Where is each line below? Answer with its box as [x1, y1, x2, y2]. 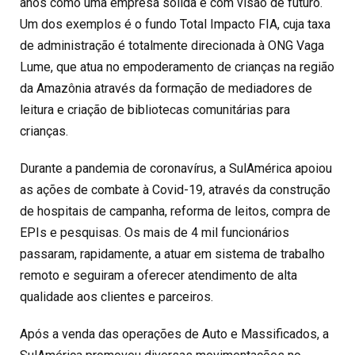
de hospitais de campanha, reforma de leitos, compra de [20, 204, 330, 219]
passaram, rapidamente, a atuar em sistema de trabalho [20, 246, 325, 261]
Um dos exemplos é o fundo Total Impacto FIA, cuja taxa [20, 17, 330, 32]
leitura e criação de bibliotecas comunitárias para [20, 102, 290, 117]
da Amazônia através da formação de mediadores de [20, 81, 312, 96]
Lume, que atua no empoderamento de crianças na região [20, 59, 334, 74]
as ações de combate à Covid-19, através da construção [20, 182, 330, 197]
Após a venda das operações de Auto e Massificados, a [20, 326, 329, 342]
